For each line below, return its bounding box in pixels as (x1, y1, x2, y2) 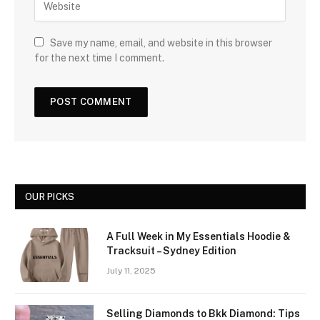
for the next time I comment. (34, 51, 164, 64)
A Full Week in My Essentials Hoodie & (106, 230, 291, 242)
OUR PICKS (25, 191, 75, 202)
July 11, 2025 (106, 265, 156, 276)
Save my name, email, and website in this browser (50, 36, 272, 49)
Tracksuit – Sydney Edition (106, 244, 236, 256)
